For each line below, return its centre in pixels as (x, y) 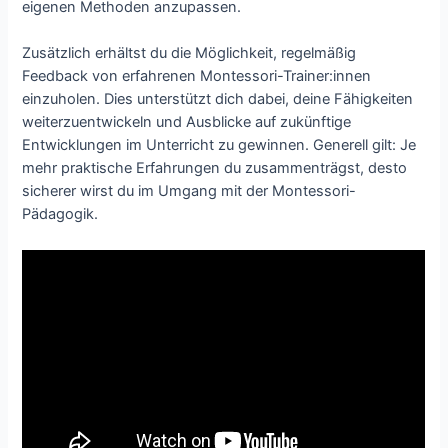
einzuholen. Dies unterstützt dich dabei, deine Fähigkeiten (218, 99)
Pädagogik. (60, 214)
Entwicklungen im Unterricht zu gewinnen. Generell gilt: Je (219, 145)
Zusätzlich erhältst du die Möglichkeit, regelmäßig (189, 53)
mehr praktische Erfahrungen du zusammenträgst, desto (215, 168)
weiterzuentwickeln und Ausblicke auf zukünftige (187, 122)
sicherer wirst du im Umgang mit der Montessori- (189, 191)
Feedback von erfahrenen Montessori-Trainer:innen (197, 76)
